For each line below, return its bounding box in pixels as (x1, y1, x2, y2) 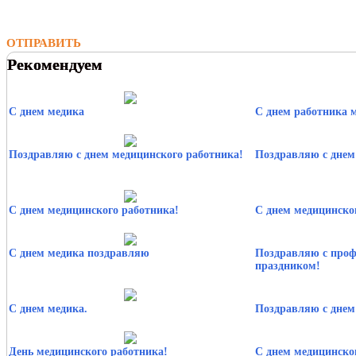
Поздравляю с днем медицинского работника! (9, 148, 243, 161)
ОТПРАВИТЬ (6, 36, 81, 49)
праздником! (254, 259, 320, 272)
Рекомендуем (7, 55, 103, 73)
